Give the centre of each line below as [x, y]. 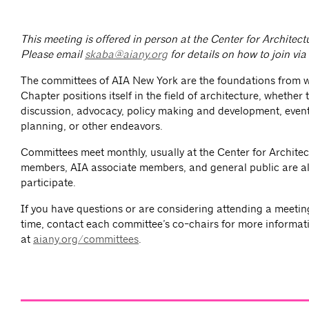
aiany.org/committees [86, 239]
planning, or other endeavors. [92, 126]
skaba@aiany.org [126, 54]
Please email [53, 54]
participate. [48, 183]
